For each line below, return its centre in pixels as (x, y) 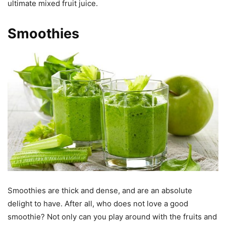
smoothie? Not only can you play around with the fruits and (112, 217)
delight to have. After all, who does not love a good (98, 204)
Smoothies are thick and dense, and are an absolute (100, 191)
